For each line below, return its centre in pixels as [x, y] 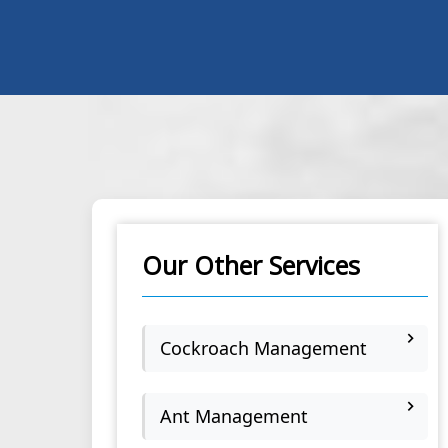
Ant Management [234, 416]
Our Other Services [251, 265]
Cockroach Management [263, 348]
